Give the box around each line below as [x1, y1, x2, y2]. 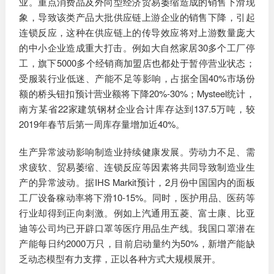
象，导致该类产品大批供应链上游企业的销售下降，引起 [19, 10, 255, 24]
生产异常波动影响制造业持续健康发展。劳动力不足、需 [19, 144, 255, 158]
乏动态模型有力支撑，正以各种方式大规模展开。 [19, 251, 221, 265]
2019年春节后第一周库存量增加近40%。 [19, 117, 185, 131]
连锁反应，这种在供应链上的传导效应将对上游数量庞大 [19, 26, 255, 39]
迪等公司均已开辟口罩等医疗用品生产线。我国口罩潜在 [19, 221, 255, 234]
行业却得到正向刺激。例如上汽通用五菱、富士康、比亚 [19, 206, 255, 219]
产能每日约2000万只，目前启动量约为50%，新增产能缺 [19, 236, 255, 250]
